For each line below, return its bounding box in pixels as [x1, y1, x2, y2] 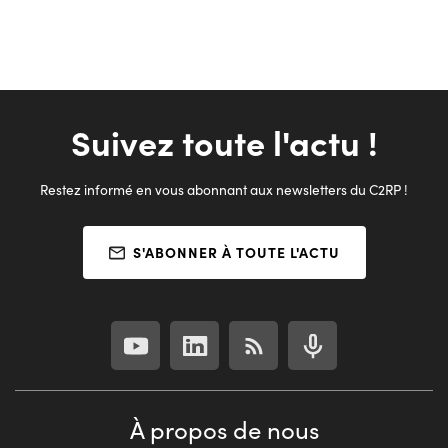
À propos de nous [129, 413, 319, 446]
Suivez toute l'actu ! [70, 118, 378, 166]
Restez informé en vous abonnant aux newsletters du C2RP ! [40, 180, 408, 200]
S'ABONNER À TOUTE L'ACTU [132, 242, 340, 263]
